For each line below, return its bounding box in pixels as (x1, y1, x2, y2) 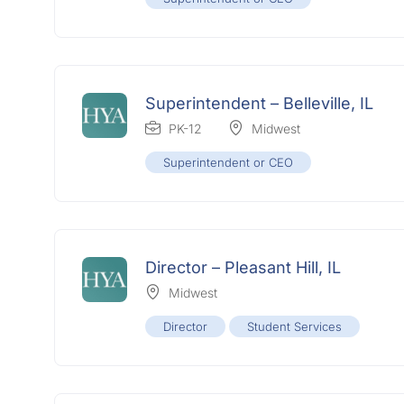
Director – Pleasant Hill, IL (145, 258, 341, 278)
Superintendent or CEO (163, 155, 293, 170)
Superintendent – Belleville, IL (145, 94, 373, 114)
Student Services (247, 319, 342, 335)
